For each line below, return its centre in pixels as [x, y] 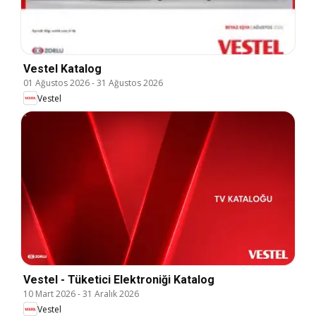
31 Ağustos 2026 [130, 83]
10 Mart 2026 [49, 294]
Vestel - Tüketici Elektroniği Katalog [119, 280]
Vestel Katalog [62, 69]
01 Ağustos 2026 [56, 83]
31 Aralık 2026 [111, 294]
